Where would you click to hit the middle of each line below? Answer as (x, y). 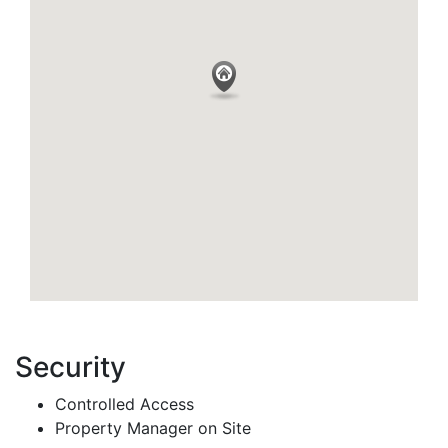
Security (70, 366)
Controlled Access (124, 403)
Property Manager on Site (153, 427)
